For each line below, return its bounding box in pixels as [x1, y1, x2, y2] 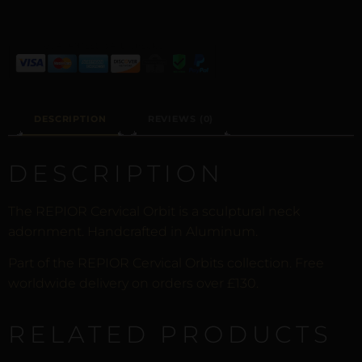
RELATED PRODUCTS [8, 319, 333, 348]
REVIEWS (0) [147, 112, 214, 124]
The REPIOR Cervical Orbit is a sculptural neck [8, 203, 300, 219]
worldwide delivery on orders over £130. [8, 275, 259, 291]
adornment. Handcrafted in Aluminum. [8, 223, 258, 239]
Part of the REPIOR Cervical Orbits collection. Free [8, 255, 324, 271]
